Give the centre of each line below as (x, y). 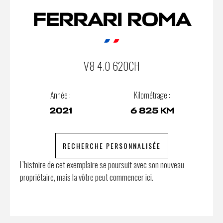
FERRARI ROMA (111, 20)
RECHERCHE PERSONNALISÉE (111, 145)
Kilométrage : (152, 95)
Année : (60, 95)
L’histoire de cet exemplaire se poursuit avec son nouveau (102, 164)
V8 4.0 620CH (111, 65)
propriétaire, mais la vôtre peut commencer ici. (87, 177)
